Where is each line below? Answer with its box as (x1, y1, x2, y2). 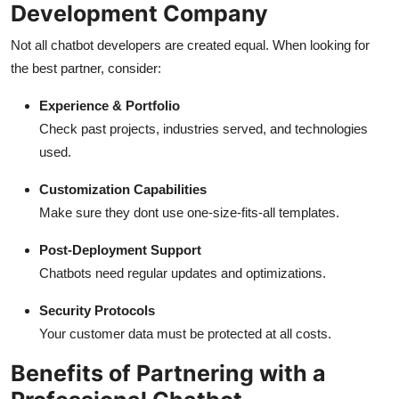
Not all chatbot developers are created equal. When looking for (11, 37, 370, 53)
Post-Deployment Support (39, 242, 201, 258)
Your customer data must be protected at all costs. (39, 326, 331, 342)
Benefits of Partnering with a (11, 360, 326, 387)
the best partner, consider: (11, 61, 161, 77)
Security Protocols (39, 303, 155, 319)
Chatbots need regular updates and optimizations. (39, 265, 326, 281)
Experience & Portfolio (39, 98, 180, 114)
